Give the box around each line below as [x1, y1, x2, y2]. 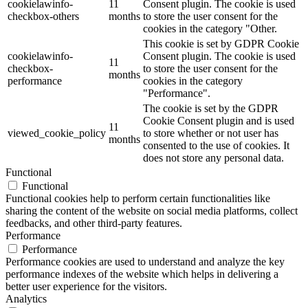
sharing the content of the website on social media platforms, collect [5, 205, 298, 217]
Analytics [5, 293, 47, 305]
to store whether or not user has [143, 127, 278, 140]
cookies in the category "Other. [143, 23, 277, 35]
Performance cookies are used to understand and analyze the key [5, 256, 285, 268]
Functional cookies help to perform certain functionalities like [5, 192, 270, 205]
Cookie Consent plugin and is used [143, 115, 294, 127]
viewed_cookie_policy [8, 127, 106, 140]
